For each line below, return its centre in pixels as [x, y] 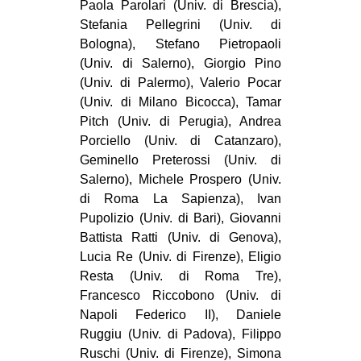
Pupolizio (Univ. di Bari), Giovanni [180, 218]
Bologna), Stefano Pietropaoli [180, 44]
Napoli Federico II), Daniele [180, 315]
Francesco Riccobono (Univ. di [180, 296]
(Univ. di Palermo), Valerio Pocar [180, 83]
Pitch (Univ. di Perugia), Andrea [180, 122]
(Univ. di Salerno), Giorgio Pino [180, 64]
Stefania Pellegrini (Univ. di [180, 25]
